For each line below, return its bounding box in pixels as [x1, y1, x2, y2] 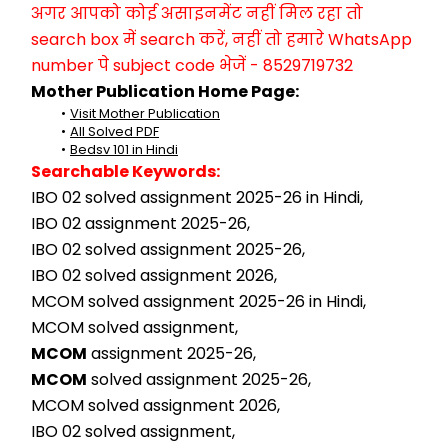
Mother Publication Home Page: [31, 80, 299, 103]
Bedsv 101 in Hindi [69, 140, 178, 159]
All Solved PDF [69, 122, 159, 141]
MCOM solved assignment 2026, [31, 394, 280, 417]
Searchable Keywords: [31, 160, 220, 183]
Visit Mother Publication [69, 104, 220, 123]
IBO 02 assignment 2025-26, [31, 212, 250, 235]
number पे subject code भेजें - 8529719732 [31, 54, 353, 77]
